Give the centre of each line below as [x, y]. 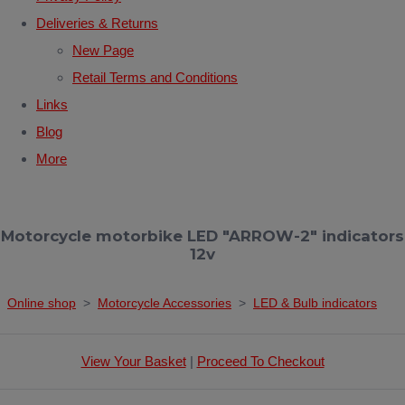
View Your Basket [133, 361]
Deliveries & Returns [97, 23]
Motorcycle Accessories [165, 302]
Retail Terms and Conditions [155, 77]
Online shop [42, 302]
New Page [103, 50]
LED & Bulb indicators [315, 302]
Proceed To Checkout [260, 361]
